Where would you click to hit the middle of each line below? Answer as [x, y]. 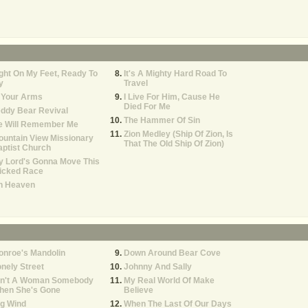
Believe [139, 290]
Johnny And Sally [158, 267]
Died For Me [147, 107]
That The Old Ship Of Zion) [174, 144]
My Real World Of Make [169, 280]
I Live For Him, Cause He [172, 97]
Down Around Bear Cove [172, 253]
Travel [136, 83]
